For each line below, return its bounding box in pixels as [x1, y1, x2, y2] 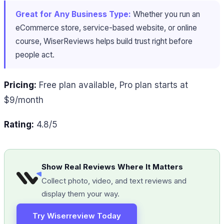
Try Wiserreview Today [32, 211, 121, 221]
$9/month [4, 95, 43, 105]
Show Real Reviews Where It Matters [41, 162, 183, 172]
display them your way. [41, 189, 119, 199]
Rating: [4, 119, 34, 130]
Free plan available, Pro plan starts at [36, 80, 188, 90]
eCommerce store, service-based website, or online [15, 22, 197, 32]
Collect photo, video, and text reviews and [41, 176, 186, 186]
